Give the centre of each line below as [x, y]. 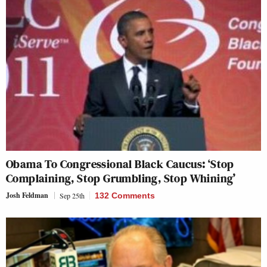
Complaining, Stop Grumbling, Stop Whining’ [121, 178]
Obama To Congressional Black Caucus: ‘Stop [120, 164]
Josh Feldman [27, 195]
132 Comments [125, 195]
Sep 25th [72, 195]
